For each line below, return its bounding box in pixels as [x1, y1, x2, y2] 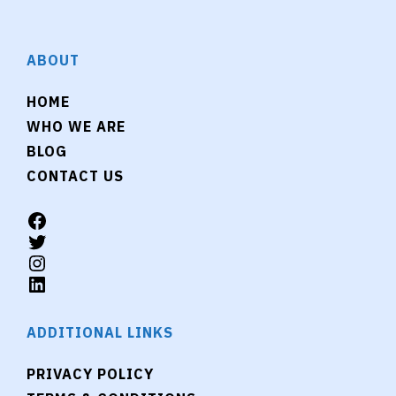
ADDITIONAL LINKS [27, 323, 173, 341]
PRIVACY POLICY [27, 364, 154, 383]
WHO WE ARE [27, 117, 126, 135]
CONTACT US [27, 166, 124, 185]
